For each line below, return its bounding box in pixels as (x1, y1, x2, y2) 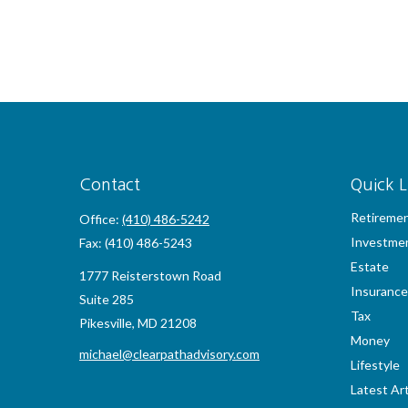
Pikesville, (79, 315, 135, 331)
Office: (79, 211, 122, 227)
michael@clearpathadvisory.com (79, 346, 260, 362)
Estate (350, 259, 389, 274)
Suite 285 (79, 291, 134, 307)
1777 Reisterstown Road (79, 268, 221, 283)
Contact (79, 177, 140, 193)
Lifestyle (350, 357, 400, 372)
